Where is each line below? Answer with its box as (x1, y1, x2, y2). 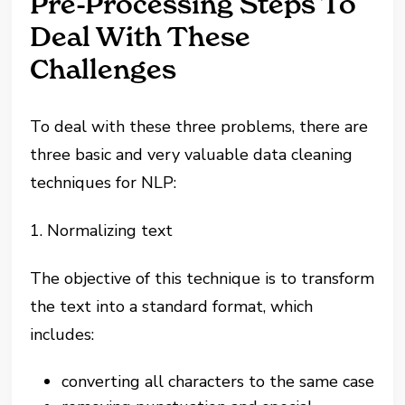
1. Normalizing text (30, 219, 174, 241)
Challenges (30, 52, 177, 86)
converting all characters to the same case (61, 370, 375, 392)
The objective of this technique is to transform (30, 267, 375, 289)
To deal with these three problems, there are (30, 115, 369, 137)
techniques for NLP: (30, 171, 177, 193)
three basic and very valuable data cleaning (30, 143, 353, 165)
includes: (30, 323, 95, 345)
